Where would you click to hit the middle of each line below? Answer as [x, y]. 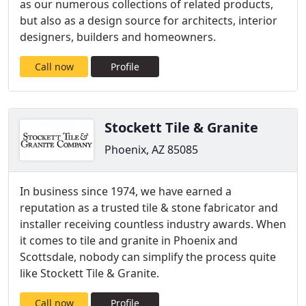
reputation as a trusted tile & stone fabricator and [149, 208]
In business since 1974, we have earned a [126, 191]
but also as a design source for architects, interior [149, 20]
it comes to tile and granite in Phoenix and [129, 240]
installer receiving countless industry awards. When [153, 224]
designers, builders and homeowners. [118, 37]
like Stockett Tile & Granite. [89, 273]
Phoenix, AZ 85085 [151, 150]
